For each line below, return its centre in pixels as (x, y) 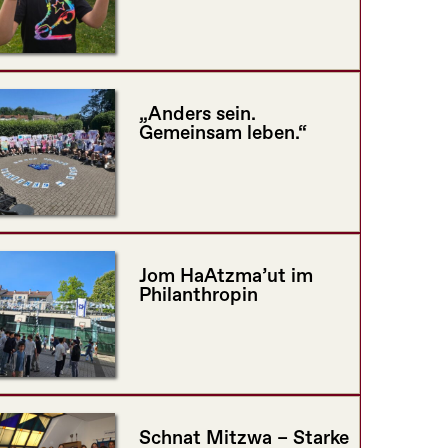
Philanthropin (198, 296)
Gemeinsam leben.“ (222, 134)
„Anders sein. (197, 115)
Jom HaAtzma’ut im (225, 277)
